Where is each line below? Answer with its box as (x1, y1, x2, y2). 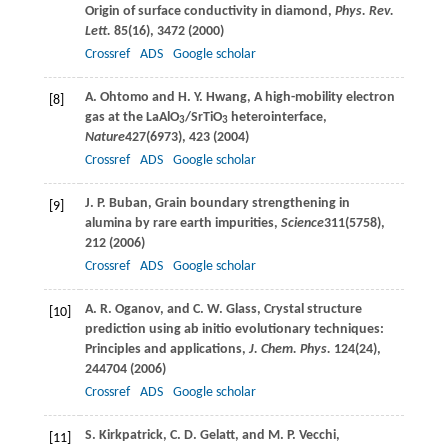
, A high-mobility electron (246, 89, 395, 105)
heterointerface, (227, 109, 327, 125)
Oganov (114, 301, 160, 317)
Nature (84, 129, 125, 145)
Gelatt (199, 427, 235, 443)
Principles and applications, (84, 341, 246, 357)
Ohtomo (99, 89, 149, 105)
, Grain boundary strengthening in (147, 195, 350, 211)
